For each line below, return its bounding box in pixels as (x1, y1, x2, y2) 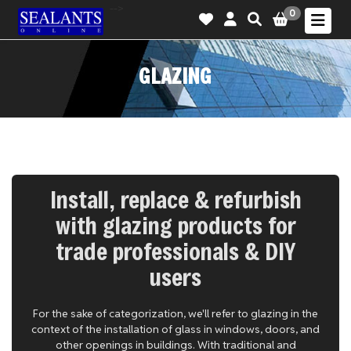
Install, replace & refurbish (49, 184, 302, 215)
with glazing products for (55, 210, 296, 241)
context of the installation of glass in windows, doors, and (31, 322, 320, 336)
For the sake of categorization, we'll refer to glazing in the (33, 306, 318, 320)
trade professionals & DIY (55, 236, 296, 266)
